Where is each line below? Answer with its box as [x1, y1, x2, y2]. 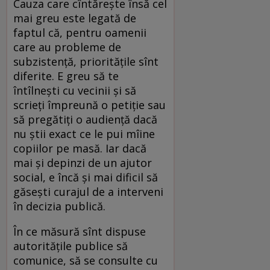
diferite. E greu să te [13, 68, 119, 83]
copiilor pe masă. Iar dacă [13, 140, 146, 155]
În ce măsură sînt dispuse [13, 224, 146, 239]
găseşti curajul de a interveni [13, 184, 163, 199]
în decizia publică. [13, 198, 105, 213]
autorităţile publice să [13, 238, 128, 253]
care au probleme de [13, 39, 121, 54]
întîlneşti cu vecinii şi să [13, 83, 136, 98]
